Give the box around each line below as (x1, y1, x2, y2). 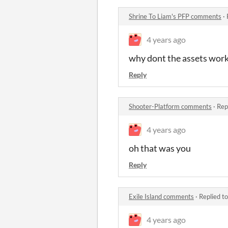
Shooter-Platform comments (129, 102, 212, 110)
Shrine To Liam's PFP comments (129, 12, 221, 20)
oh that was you (129, 142, 191, 154)
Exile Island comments (129, 192, 194, 201)
